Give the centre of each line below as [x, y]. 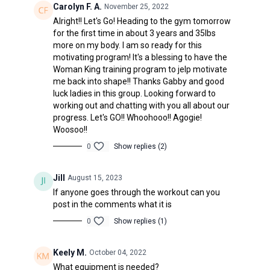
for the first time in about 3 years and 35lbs [134, 33]
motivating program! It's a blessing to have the [140, 57]
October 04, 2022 [118, 252]
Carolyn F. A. [77, 6]
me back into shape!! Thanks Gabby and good [138, 81]
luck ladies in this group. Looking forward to [134, 93]
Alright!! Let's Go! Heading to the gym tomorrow [142, 21]
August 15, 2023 [95, 177]
